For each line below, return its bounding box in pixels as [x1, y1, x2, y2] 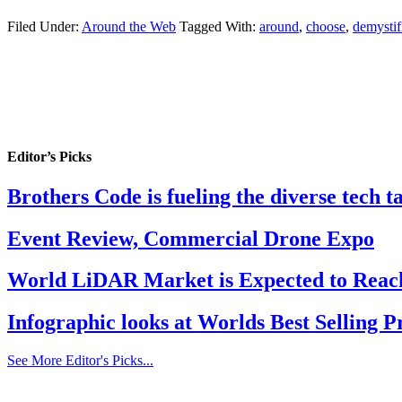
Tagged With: [179, 19, 259, 35]
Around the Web [82, 19, 176, 35]
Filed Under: [7, 19, 82, 35]
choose [306, 19, 345, 35]
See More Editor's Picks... [7, 353, 153, 369]
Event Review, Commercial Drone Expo [7, 226, 374, 250]
